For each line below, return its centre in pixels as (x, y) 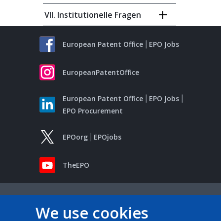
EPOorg (75, 137)
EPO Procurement (93, 111)
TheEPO (76, 165)
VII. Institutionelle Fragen (93, 15)
